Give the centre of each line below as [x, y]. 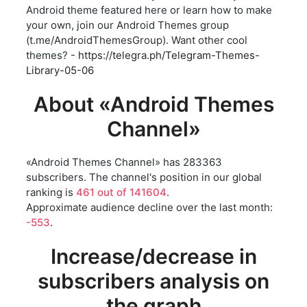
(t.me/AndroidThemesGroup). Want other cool [137, 40]
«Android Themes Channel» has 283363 [124, 162]
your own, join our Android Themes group [127, 25]
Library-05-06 [60, 71]
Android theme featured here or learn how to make [149, 10]
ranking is [51, 193]
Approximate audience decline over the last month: [149, 208]
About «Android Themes [153, 105]
